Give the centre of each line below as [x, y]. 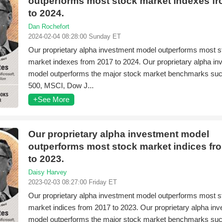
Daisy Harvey [48, 172]
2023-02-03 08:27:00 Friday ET [73, 182]
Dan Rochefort [49, 27]
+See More [51, 99]
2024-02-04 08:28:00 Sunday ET [75, 36]
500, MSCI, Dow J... [61, 85]
